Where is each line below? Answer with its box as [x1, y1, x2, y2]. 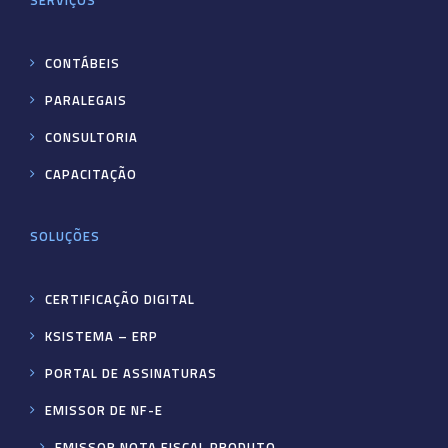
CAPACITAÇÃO [45, 164, 137, 185]
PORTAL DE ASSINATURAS [45, 363, 217, 384]
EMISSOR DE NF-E [45, 400, 163, 421]
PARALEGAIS [45, 90, 127, 111]
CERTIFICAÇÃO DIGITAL [45, 289, 195, 310]
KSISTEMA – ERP [45, 326, 158, 347]
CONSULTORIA [45, 127, 138, 148]
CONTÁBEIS [45, 53, 120, 74]
